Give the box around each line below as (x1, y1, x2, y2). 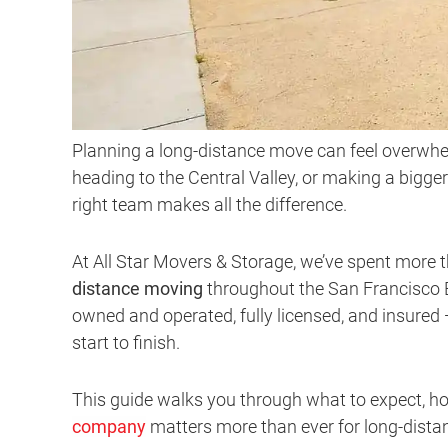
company (72, 416, 146, 438)
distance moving (72, 278, 203, 300)
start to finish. (72, 332, 180, 354)
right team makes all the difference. (72, 194, 347, 216)
